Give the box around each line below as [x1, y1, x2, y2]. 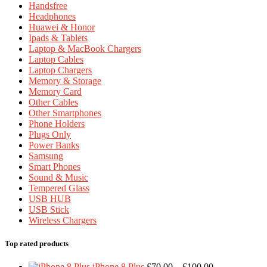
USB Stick [29, 204, 69, 215]
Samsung [29, 150, 63, 161]
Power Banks [29, 139, 79, 150]
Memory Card [29, 86, 82, 97]
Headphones [29, 11, 76, 21]
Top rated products [5, 239, 69, 249]
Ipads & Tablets [29, 32, 88, 43]
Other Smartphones [29, 107, 101, 118]
